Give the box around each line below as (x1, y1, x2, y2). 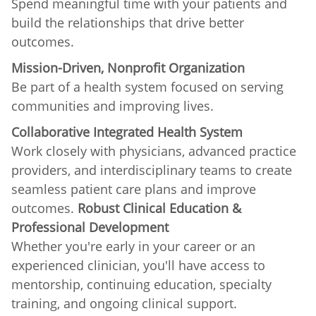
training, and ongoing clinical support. (11, 294, 237, 312)
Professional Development (11, 218, 169, 236)
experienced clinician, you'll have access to (11, 256, 265, 274)
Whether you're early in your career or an (11, 237, 255, 255)
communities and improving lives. (11, 97, 214, 114)
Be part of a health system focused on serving (11, 78, 284, 95)
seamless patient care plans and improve (11, 180, 256, 197)
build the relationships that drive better (11, 13, 244, 31)
